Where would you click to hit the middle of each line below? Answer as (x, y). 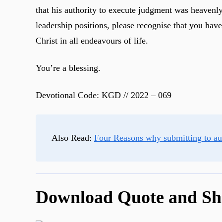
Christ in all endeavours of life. (92, 40)
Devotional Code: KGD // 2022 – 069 (104, 95)
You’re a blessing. (68, 68)
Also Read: (73, 138)
